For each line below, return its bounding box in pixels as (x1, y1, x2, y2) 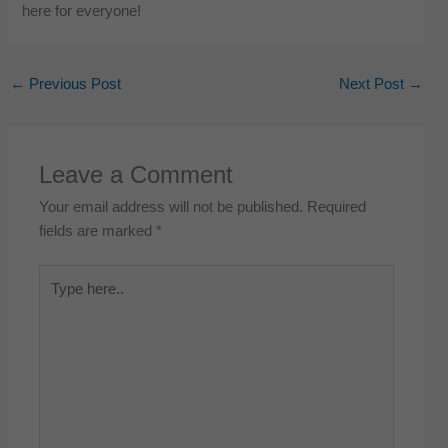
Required (307, 198, 367, 215)
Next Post (339, 75, 409, 92)
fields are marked (39, 222, 157, 239)
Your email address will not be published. (39, 198, 304, 215)
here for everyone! (22, 2, 142, 19)
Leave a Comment (39, 161, 234, 188)
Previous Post (24, 75, 121, 92)
